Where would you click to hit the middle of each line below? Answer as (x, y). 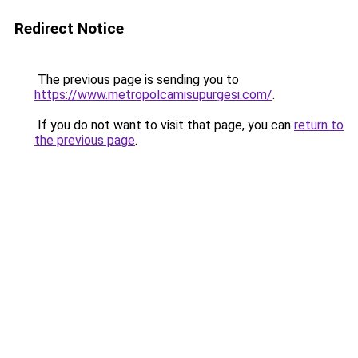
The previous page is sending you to (137, 80)
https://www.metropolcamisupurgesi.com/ (153, 95)
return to (319, 125)
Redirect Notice (69, 28)
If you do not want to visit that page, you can (164, 125)
